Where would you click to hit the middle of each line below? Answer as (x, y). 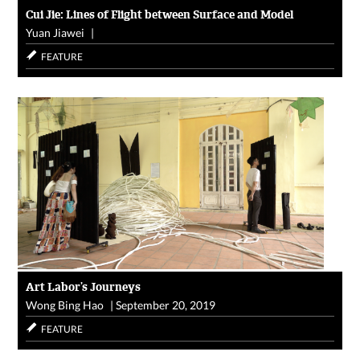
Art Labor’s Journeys (84, 287)
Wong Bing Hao (65, 305)
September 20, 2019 (166, 305)
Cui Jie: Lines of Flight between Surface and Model (160, 15)
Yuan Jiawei (55, 33)
